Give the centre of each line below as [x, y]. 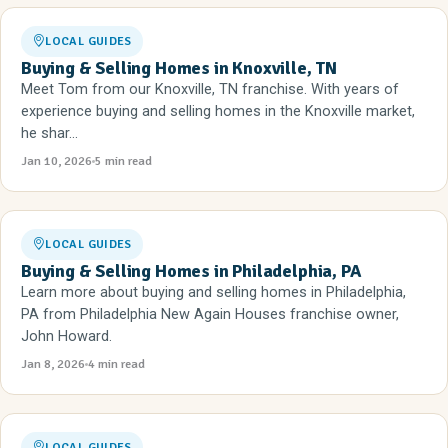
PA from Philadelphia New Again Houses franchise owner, [210, 314]
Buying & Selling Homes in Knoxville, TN [179, 68]
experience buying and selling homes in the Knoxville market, [218, 111]
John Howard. [66, 336]
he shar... [49, 133]
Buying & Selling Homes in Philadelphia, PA [191, 271]
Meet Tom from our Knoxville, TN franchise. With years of [210, 89]
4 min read [116, 364]
